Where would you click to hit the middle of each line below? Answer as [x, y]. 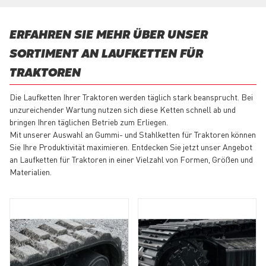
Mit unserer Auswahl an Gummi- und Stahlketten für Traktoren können [133, 134]
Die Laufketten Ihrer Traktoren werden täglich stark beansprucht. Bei [131, 97]
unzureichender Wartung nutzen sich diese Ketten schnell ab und [123, 110]
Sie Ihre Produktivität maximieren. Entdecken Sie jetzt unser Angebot [131, 147]
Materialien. [31, 172]
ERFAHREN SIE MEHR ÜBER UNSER [109, 36]
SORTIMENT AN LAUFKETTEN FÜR [106, 55]
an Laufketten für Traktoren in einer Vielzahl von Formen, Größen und [131, 159]
